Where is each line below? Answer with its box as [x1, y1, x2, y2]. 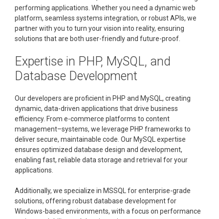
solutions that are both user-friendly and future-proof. [15, 35, 180, 43]
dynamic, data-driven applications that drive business [15, 105, 178, 112]
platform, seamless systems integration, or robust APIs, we [15, 14, 197, 22]
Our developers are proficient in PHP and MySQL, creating [15, 94, 191, 102]
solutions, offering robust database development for [15, 197, 176, 205]
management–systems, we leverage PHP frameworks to [15, 125, 191, 133]
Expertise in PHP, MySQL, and [15, 54, 171, 68]
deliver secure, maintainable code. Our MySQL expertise [15, 135, 186, 143]
